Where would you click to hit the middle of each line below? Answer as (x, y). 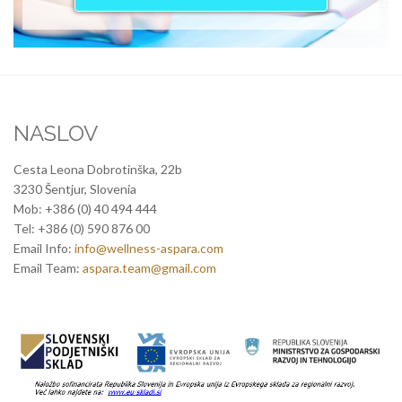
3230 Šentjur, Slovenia (75, 188)
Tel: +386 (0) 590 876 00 (82, 228)
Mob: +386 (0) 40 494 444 (85, 208)
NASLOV (56, 133)
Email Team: (48, 267)
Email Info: (44, 248)
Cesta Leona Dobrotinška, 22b (98, 169)
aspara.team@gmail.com (149, 267)
